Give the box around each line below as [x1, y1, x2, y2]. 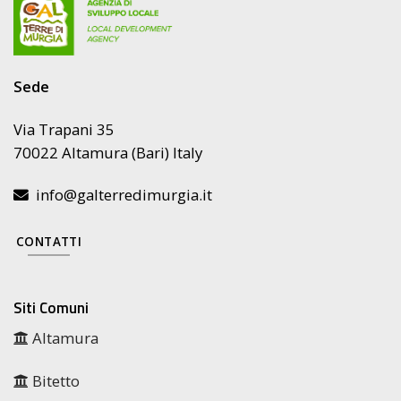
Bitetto [29, 370, 80, 391]
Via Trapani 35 [13, 118, 115, 140]
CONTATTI [16, 234, 82, 251]
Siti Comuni [13, 295, 89, 320]
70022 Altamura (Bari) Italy [13, 141, 206, 163]
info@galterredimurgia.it [29, 184, 212, 206]
